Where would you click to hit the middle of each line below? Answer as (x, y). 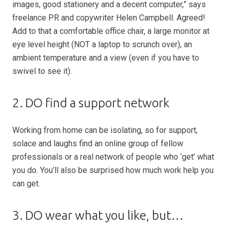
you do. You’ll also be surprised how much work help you (113, 170)
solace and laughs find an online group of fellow (98, 143)
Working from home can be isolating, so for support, (105, 130)
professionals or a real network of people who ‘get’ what (113, 157)
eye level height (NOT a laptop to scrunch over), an (102, 44)
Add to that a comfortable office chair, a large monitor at (111, 31)
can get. (26, 184)
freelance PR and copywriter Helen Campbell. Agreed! (109, 18)
